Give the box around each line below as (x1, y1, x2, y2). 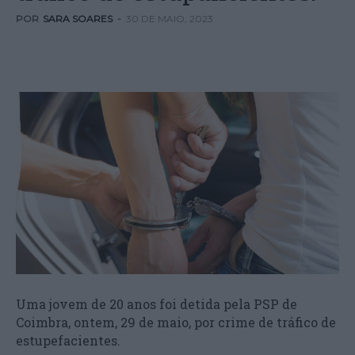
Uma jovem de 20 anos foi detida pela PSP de (16, 295, 297, 312)
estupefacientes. (16, 331, 136, 349)
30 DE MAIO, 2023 (126, 13, 213, 25)
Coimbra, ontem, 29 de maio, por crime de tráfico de (16, 313, 336, 330)
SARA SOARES (43, 13, 113, 25)
